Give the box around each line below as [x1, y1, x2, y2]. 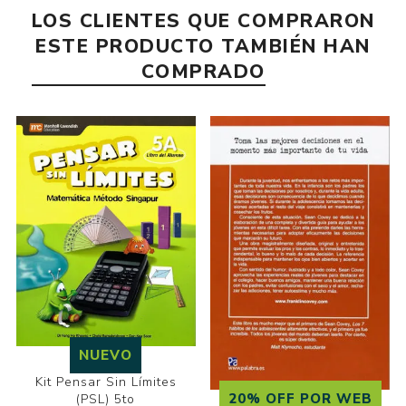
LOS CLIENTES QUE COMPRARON [31, 8, 375, 34]
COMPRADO [140, 59, 266, 85]
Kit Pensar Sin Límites [34, 373, 177, 391]
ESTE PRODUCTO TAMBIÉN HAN [35, 34, 371, 60]
